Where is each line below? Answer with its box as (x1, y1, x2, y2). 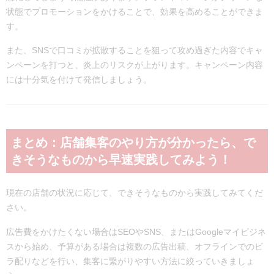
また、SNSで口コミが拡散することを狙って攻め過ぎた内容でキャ (6, 45, 263, 56)
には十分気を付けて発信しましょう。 (6, 75, 152, 85)
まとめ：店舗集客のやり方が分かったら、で (11, 136, 256, 150)
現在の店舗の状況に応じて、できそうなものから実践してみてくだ (6, 188, 263, 198)
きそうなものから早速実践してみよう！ (11, 153, 231, 167)
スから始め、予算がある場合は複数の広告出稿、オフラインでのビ (6, 241, 263, 251)
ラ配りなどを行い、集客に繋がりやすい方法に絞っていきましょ (6, 256, 254, 266)
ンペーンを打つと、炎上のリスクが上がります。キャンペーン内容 (6, 60, 263, 70)
